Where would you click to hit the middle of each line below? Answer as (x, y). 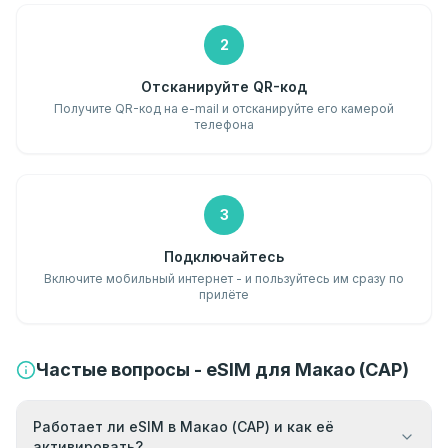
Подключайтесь (224, 256)
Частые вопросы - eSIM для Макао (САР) (222, 369)
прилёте (224, 294)
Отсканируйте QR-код (224, 86)
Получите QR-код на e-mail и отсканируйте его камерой (224, 108)
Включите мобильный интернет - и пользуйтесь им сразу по (224, 278)
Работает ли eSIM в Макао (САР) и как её (183, 426)
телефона (224, 124)
